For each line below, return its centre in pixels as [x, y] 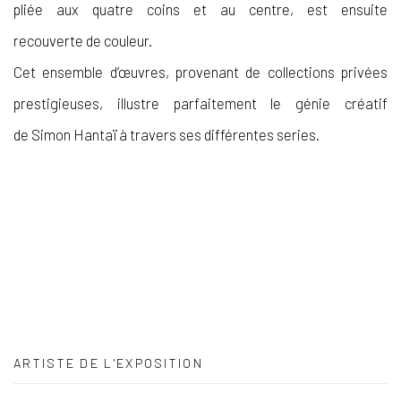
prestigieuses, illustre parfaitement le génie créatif [200, 102]
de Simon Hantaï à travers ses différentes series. [166, 134]
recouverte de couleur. [83, 40]
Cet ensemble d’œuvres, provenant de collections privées [200, 71]
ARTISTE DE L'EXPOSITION [108, 363]
